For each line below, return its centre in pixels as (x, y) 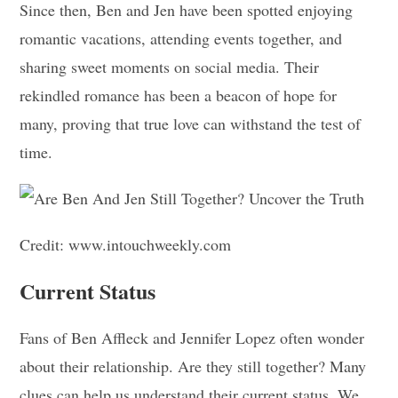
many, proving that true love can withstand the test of (191, 123)
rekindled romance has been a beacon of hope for (179, 95)
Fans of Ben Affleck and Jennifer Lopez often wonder (192, 337)
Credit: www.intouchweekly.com (126, 244)
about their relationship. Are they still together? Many (193, 366)
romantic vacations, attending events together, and (181, 38)
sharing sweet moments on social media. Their (170, 66)
